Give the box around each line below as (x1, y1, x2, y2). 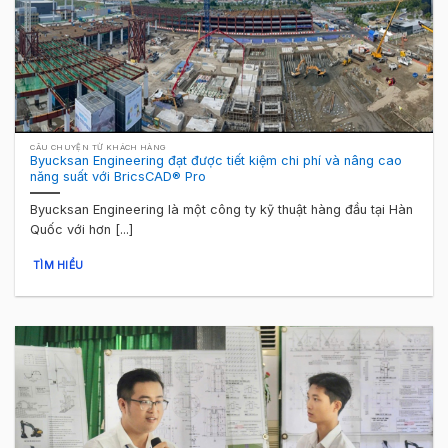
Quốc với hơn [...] (30, 222, 134, 238)
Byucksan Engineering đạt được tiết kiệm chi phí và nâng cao (30, 153, 403, 169)
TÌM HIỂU (32, 258, 84, 271)
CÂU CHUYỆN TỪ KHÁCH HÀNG (30, 143, 167, 153)
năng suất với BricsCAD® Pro (30, 169, 207, 185)
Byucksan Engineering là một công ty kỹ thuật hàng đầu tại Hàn (30, 202, 414, 218)
